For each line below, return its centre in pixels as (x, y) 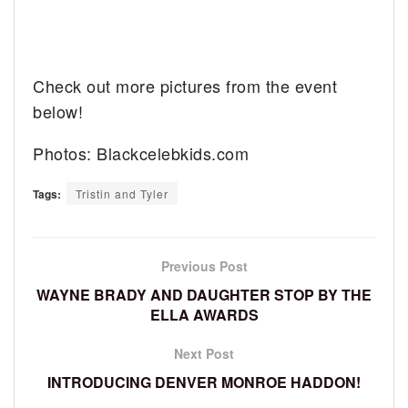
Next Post (204, 354)
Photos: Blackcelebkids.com (141, 153)
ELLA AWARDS (204, 315)
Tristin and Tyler (122, 194)
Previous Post (204, 266)
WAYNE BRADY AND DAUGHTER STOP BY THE (204, 295)
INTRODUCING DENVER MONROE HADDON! (204, 382)
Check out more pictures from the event (185, 86)
